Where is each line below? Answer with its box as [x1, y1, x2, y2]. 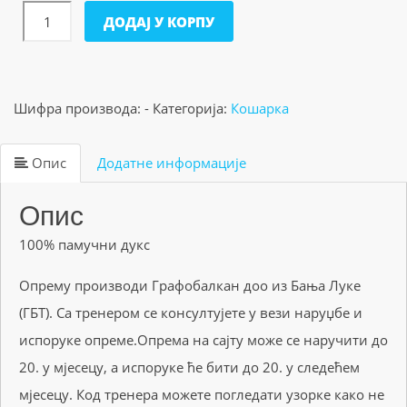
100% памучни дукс [19, 235, 150, 253]
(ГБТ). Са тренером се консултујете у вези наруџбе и [19, 303, 362, 322]
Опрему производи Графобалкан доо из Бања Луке [19, 276, 361, 294]
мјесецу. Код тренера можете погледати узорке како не [19, 385, 384, 403]
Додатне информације [97, 154, 246, 172]
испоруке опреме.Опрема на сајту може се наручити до [19, 331, 388, 349]
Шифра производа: [14, 99, 144, 117]
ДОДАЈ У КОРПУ [104, 12, 215, 31]
